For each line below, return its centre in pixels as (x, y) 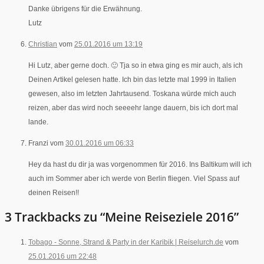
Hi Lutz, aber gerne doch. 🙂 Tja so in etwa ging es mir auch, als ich (136, 65)
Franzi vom (47, 143)
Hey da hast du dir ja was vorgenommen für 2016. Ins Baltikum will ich (140, 164)
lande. (38, 122)
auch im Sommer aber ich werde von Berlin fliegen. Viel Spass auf (134, 178)
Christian (43, 44)
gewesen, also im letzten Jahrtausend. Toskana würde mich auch (132, 93)
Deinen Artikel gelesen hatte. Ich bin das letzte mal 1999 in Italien (132, 79)
